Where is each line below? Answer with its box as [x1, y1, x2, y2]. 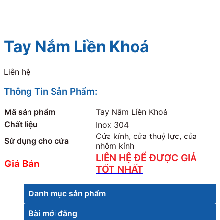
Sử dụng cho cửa [4, 136, 69, 146]
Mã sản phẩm [4, 107, 55, 117]
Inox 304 [96, 119, 129, 130]
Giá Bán [4, 158, 40, 170]
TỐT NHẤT [96, 164, 143, 176]
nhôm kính [96, 141, 134, 151]
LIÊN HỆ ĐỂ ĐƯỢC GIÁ [96, 152, 197, 164]
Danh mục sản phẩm [28, 189, 106, 199]
